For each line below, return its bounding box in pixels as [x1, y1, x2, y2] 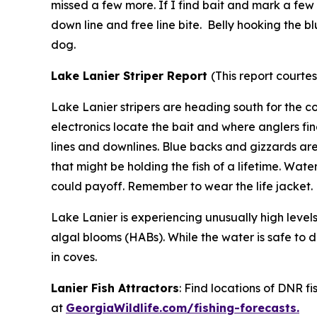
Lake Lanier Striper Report [51, 68, 211, 83]
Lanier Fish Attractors [51, 280, 179, 295]
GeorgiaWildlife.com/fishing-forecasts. [66, 300, 299, 315]
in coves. [51, 249, 97, 264]
